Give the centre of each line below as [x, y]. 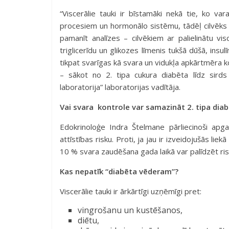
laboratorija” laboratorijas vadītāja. [120, 87]
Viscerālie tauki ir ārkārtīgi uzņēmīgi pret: [131, 191]
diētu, [88, 220]
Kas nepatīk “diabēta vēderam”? [119, 171]
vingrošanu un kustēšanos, [130, 210]
